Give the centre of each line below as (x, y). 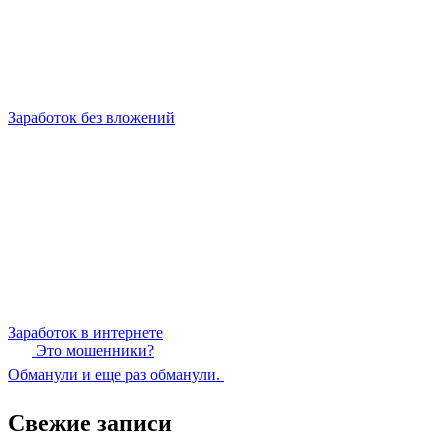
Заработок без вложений (91, 117)
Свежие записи (90, 422)
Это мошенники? (93, 350)
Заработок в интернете (85, 332)
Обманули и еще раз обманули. (116, 374)
